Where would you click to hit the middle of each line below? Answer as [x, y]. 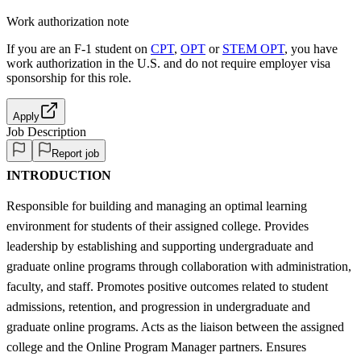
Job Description [46, 131]
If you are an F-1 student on [79, 48]
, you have [311, 48]
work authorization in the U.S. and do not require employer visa [168, 63]
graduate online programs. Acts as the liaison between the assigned [175, 326]
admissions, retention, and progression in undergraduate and [158, 306]
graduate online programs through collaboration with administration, [179, 266]
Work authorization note [68, 21]
